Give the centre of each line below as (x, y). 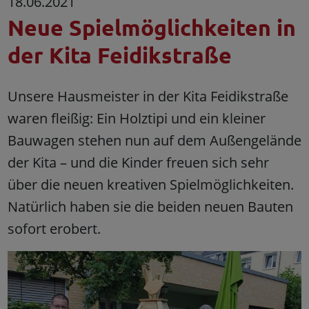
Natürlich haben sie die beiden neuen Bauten (150, 207)
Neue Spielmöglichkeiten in (151, 28)
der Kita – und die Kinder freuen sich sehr (138, 163)
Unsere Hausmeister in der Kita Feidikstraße (148, 97)
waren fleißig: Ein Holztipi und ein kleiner (136, 119)
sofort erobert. (54, 229)
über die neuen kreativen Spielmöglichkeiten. (150, 185)
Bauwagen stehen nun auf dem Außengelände (154, 141)
